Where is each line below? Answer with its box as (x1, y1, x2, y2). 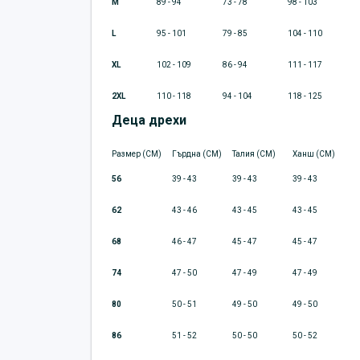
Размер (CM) (112, 149, 162, 159)
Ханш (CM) (292, 149, 335, 159)
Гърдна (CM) (172, 149, 222, 159)
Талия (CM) (232, 149, 276, 159)
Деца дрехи (112, 112, 186, 129)
